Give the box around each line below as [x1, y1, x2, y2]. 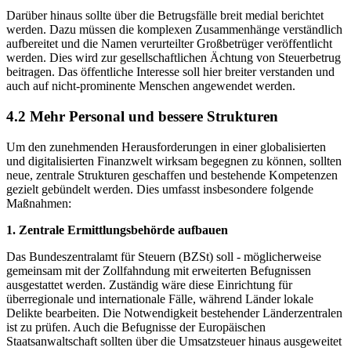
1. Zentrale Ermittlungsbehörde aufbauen [6, 223, 228, 237]
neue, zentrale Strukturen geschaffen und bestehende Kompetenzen [6, 168, 338, 182]
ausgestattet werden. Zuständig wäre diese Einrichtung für [6, 277, 292, 291]
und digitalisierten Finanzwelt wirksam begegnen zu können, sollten [6, 154, 342, 168]
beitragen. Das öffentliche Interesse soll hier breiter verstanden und [6, 65, 335, 79]
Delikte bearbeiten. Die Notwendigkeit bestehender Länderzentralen [6, 306, 342, 320]
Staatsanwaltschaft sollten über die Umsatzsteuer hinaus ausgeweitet [6, 334, 342, 348]
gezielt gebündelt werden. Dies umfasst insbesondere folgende [6, 182, 313, 196]
